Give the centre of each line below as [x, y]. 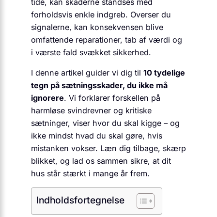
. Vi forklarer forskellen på [112, 98]
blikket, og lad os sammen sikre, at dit [101, 161]
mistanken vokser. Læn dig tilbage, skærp [108, 148]
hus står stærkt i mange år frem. [90, 173]
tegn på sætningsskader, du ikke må [99, 85]
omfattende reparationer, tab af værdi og [107, 39]
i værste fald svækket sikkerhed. [91, 52]
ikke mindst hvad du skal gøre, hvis [97, 135]
